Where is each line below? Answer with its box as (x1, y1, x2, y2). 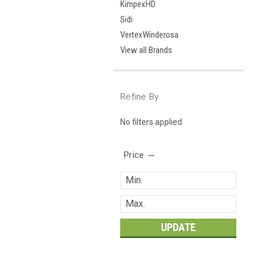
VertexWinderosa (120, 29, 179, 40)
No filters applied (120, 117, 182, 127)
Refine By (120, 91, 159, 102)
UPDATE (160, 220, 196, 233)
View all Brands (120, 45, 172, 55)
